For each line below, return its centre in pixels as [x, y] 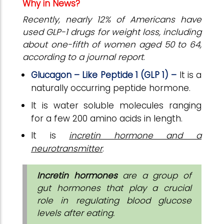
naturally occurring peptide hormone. [111, 88]
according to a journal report [83, 57]
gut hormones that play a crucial [114, 188]
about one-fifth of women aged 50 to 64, [112, 44]
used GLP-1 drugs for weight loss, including [112, 32]
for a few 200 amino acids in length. [107, 118]
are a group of [154, 175]
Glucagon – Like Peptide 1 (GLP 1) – [105, 75]
